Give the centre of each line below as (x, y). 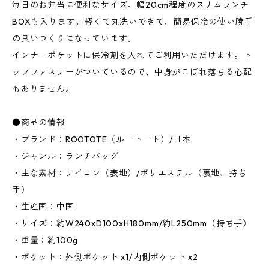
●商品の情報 (39, 123)
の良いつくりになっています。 (74, 39)
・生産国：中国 (43, 207)
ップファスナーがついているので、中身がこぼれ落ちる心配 (132, 72)
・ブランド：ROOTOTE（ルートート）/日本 (101, 140)
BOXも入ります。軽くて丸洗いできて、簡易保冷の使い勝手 (133, 22)
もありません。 (43, 89)
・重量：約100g (45, 240)
